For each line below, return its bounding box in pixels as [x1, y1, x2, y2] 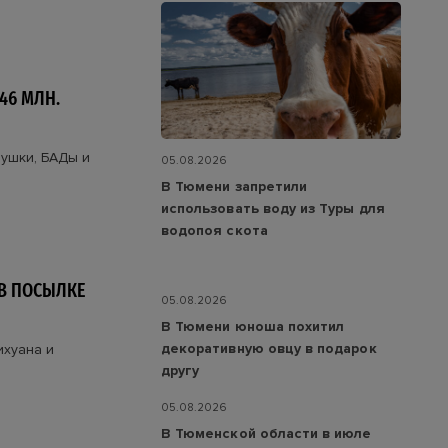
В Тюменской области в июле [161, 425, 372, 443]
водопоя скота [161, 222, 268, 240]
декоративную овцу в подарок [161, 340, 377, 358]
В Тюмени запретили [161, 178, 308, 196]
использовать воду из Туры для [161, 200, 385, 218]
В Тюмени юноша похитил [161, 318, 345, 336]
